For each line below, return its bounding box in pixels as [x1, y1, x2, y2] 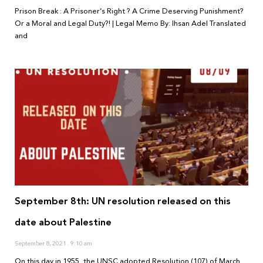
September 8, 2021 [15, 238, 68, 249]
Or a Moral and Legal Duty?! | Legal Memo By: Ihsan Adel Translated [15, 17, 246, 31]
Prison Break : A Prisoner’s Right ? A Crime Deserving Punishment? [15, 5, 244, 18]
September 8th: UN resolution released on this [15, 193, 231, 210]
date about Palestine [15, 214, 112, 231]
